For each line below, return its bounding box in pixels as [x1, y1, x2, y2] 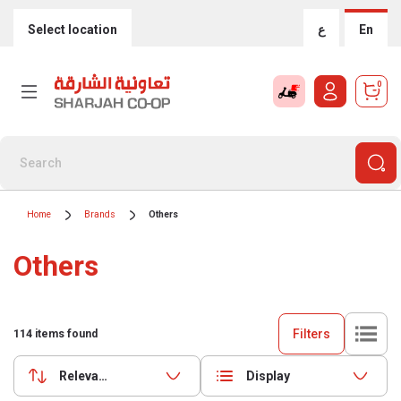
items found [32, 328, 98, 340]
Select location [28, 21, 117, 37]
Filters [293, 326, 330, 341]
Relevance [59, 368, 120, 383]
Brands [84, 209, 115, 220]
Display [246, 368, 290, 383]
